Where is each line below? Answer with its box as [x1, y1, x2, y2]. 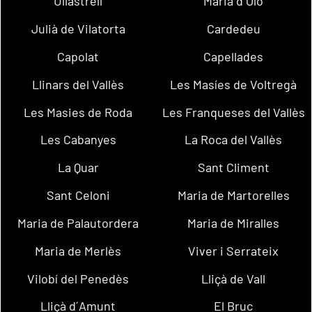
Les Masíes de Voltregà [170, 76, 297, 92]
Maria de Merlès [35, 242, 122, 258]
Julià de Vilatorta [31, 21, 125, 37]
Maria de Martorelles [177, 187, 290, 203]
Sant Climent [197, 159, 270, 175]
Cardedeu [206, 21, 260, 37]
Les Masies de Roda [24, 104, 133, 120]
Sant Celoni [46, 187, 110, 203]
